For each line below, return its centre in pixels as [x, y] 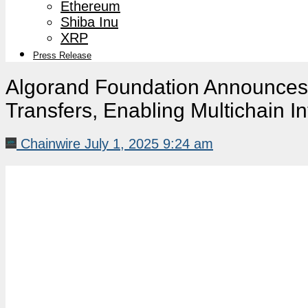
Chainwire [51, 143]
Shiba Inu [89, 22]
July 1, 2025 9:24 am [149, 143]
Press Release [62, 55]
